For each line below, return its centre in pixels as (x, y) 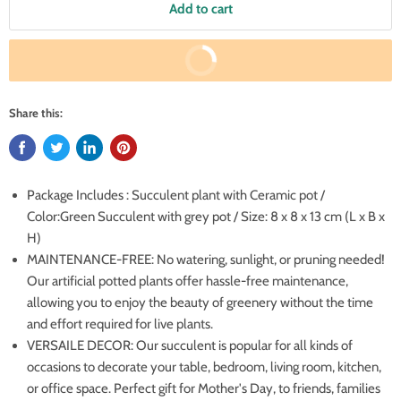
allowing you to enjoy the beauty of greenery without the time (200, 302)
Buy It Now (200, 60)
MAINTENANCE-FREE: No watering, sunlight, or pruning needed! (206, 259)
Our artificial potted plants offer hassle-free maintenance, (188, 281)
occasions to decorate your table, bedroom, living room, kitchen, (204, 367)
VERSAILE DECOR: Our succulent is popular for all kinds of (190, 345)
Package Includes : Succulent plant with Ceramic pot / (176, 195)
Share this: (36, 112)
